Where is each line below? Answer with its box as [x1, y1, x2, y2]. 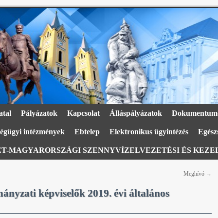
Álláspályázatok [109, 109, 162, 117]
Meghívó [183, 170, 206, 177]
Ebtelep [74, 127, 100, 136]
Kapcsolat [67, 109, 100, 117]
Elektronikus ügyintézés [109, 127, 188, 136]
